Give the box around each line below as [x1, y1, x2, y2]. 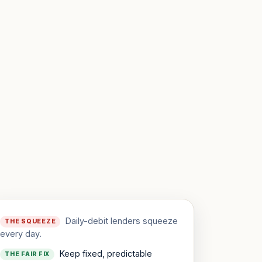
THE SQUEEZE [5, 218, 56, 226]
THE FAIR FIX [5, 250, 50, 258]
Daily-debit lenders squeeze [65, 216, 178, 226]
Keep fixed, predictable [59, 249, 153, 259]
